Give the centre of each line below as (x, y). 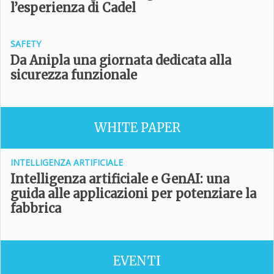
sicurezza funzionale (74, 75)
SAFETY (26, 44)
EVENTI (137, 261)
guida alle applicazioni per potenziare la (133, 194)
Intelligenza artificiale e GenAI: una (120, 179)
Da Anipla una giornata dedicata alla (121, 60)
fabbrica (36, 208)
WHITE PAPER (137, 128)
